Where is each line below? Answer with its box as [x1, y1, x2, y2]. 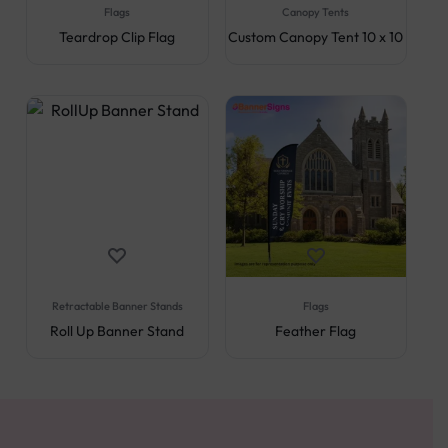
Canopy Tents [282, 5, 350, 19]
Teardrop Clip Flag [59, 28, 176, 46]
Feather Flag [275, 321, 357, 340]
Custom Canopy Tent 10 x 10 [228, 28, 404, 46]
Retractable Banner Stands [51, 298, 183, 313]
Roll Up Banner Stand [50, 321, 185, 340]
